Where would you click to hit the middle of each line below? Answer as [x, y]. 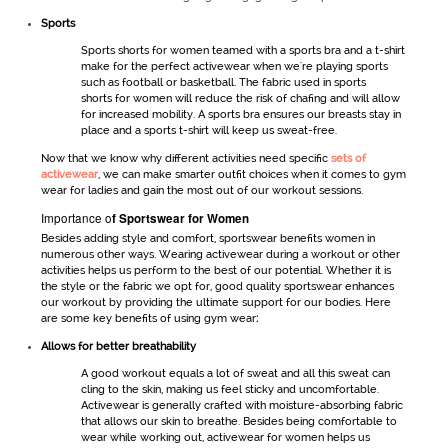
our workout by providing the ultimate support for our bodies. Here [215, 303]
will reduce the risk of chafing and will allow [285, 99]
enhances [367, 287]
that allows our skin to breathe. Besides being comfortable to [238, 421]
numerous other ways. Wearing [123, 255]
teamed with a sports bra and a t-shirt [306, 51]
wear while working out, [143, 437]
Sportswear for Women [183, 218]
